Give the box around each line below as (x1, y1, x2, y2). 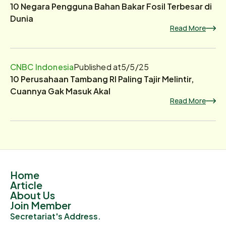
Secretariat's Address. (10, 209, 101, 222)
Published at (74, 60, 122, 73)
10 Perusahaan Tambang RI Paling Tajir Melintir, (10, 72, 194, 85)
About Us (10, 186, 55, 203)
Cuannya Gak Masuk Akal (10, 84, 110, 97)
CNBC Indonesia (10, 60, 74, 73)
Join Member (10, 196, 71, 213)
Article (10, 176, 42, 193)
